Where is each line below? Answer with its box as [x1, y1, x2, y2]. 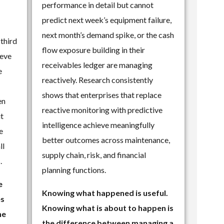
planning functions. [42, 164, 106, 174]
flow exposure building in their [42, 44, 145, 54]
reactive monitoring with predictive [42, 104, 163, 114]
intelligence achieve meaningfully [42, 119, 155, 129]
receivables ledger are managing [42, 59, 153, 69]
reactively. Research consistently [42, 74, 153, 84]
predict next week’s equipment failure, [42, 14, 172, 24]
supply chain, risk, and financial [42, 149, 146, 159]
